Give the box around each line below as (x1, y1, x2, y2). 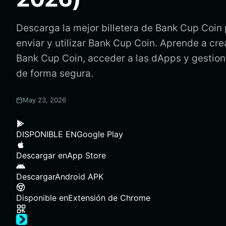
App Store (67, 150, 106, 160)
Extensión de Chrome (68, 193, 150, 203)
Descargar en (16, 150, 67, 160)
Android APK (55, 172, 103, 182)
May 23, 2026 (23, 96, 66, 104)
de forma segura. (16, 68, 93, 79)
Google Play (77, 129, 123, 139)
